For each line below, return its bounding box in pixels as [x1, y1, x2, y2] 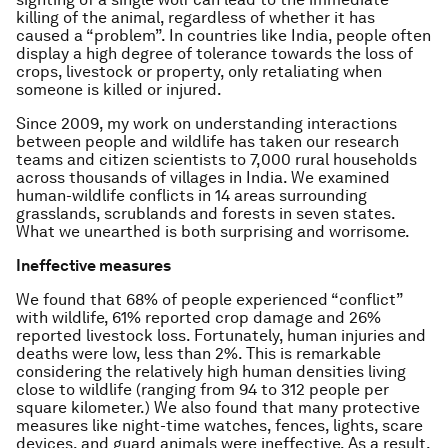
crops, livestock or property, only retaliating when [16, 62, 382, 81]
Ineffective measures [16, 256, 171, 275]
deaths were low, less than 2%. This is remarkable [16, 344, 381, 363]
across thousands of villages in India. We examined [16, 168, 390, 187]
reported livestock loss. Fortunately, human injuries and [16, 326, 426, 345]
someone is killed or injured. [16, 80, 222, 99]
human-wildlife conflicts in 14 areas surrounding [16, 186, 367, 205]
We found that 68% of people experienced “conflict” [16, 290, 403, 309]
